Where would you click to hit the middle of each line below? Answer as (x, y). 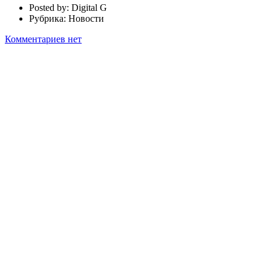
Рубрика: (49, 18)
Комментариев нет (43, 39)
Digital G (89, 7)
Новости (86, 18)
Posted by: (50, 7)
